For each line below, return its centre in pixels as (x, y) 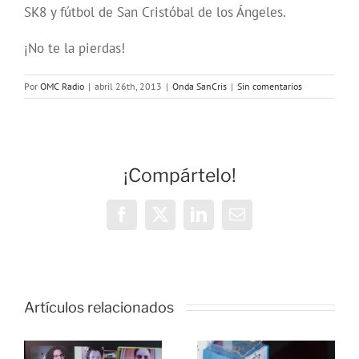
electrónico (272, 237)
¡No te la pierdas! (75, 48)
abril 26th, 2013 (128, 87)
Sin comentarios (270, 87)
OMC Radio (62, 87)
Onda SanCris (200, 87)
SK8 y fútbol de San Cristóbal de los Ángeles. (155, 12)
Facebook (152, 221)
